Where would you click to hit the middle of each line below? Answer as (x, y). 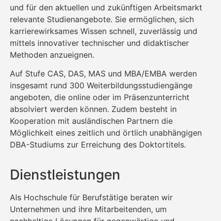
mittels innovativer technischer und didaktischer (99, 43)
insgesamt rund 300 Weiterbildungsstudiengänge (101, 86)
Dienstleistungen (65, 174)
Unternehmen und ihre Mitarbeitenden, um (88, 209)
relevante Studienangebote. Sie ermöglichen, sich (102, 19)
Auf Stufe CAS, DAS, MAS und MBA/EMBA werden (103, 74)
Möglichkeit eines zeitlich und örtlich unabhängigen (106, 133)
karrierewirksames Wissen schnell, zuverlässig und (104, 31)
